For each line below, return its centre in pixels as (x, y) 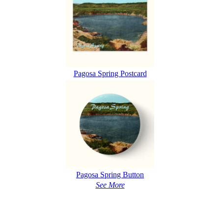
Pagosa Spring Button (110, 175)
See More (110, 185)
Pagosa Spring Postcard (110, 74)
